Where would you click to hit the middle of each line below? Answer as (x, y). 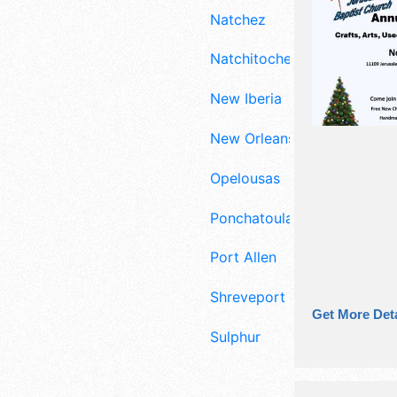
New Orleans (253, 138)
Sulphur (235, 336)
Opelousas (245, 178)
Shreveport (248, 297)
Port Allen (243, 257)
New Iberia (246, 99)
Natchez (238, 19)
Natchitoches (254, 59)
